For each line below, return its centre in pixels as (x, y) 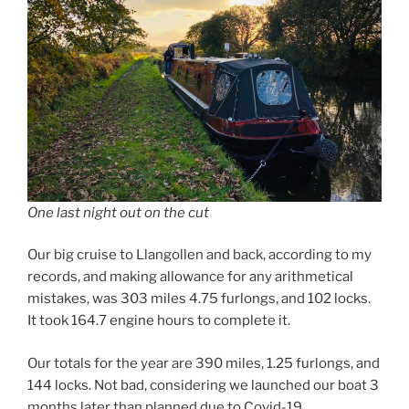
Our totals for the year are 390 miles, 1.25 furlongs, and (204, 363)
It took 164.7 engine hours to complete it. (159, 321)
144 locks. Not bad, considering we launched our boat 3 (203, 385)
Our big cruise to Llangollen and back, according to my (199, 255)
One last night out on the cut (118, 212)
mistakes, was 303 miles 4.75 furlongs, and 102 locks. (199, 299)
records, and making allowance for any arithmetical (190, 277)
